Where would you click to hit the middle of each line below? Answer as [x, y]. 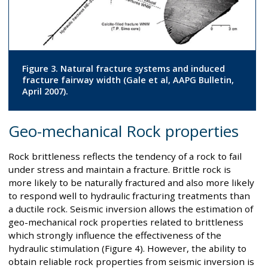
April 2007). [45, 92]
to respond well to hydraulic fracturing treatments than [129, 196]
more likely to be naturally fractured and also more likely [131, 183]
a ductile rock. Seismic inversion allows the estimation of [131, 209]
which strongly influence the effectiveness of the [115, 235]
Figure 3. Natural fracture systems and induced [123, 69]
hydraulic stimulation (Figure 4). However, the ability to [127, 249]
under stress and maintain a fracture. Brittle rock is [120, 170]
